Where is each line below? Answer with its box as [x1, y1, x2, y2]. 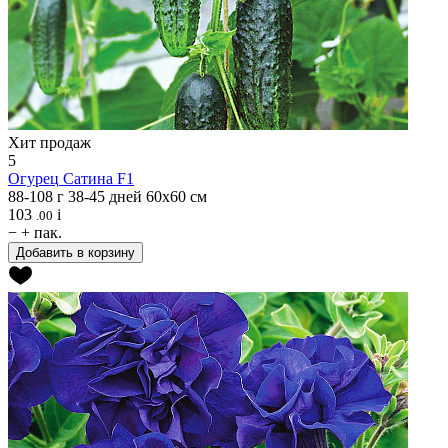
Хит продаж [8, 133, 91, 151]
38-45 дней [68, 187, 142, 205]
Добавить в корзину [16, 244, 135, 260]
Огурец [8, 169, 59, 187]
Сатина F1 [63, 169, 134, 187]
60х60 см [146, 187, 207, 205]
